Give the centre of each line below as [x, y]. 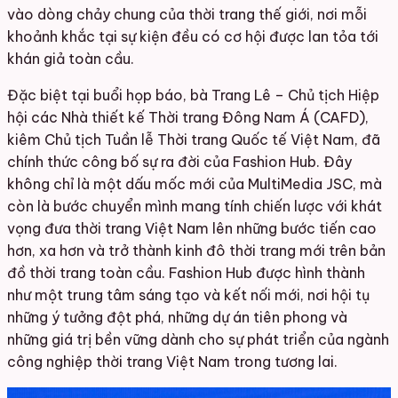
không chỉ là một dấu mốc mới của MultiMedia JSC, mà [195, 183]
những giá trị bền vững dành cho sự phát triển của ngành [198, 339]
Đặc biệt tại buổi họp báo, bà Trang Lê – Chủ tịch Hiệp [193, 95]
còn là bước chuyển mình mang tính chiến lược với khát [195, 206]
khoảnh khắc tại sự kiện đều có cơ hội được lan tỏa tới [193, 36]
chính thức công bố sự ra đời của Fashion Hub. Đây [179, 161]
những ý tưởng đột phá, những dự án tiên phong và [177, 317]
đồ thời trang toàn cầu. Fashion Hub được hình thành [186, 272]
